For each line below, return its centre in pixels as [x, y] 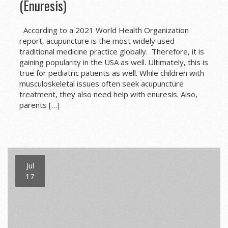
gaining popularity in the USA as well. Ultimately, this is [113, 62]
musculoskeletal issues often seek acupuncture [101, 84]
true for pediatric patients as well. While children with [111, 73]
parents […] [39, 105]
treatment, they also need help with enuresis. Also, [108, 94]
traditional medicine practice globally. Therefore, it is [111, 52]
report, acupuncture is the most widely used [97, 41]
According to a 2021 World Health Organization [104, 30]
